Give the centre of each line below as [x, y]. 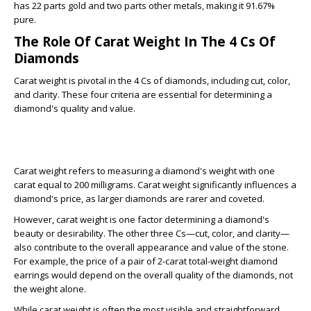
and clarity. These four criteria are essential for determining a [143, 94]
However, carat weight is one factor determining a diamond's [142, 219]
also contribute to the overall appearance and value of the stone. [151, 247]
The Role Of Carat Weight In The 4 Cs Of [145, 41]
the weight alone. [50, 289]
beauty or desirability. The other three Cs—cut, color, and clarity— [152, 233]
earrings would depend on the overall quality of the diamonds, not [153, 275]
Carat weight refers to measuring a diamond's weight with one [144, 171]
